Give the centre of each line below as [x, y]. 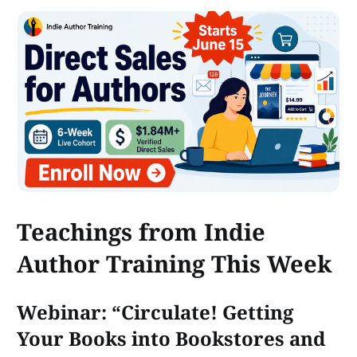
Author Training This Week [175, 264]
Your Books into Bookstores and [172, 339]
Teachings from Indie [141, 232]
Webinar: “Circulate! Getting [155, 312]
